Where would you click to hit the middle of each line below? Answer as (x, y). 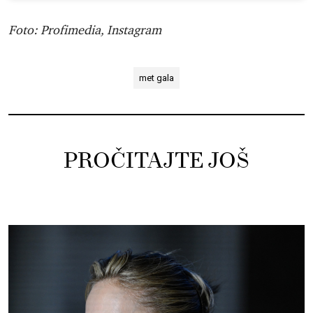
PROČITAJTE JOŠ (156, 161)
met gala (156, 78)
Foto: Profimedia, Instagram (85, 30)
